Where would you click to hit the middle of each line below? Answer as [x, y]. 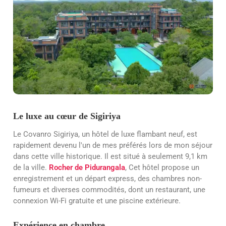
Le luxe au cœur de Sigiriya [67, 116]
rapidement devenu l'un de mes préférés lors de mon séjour [113, 146]
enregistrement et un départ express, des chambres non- [107, 179]
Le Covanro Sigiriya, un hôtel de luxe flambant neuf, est [105, 134]
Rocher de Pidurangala [87, 168]
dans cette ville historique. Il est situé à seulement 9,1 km [110, 157]
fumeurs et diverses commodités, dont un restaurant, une [109, 190]
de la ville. [31, 168]
